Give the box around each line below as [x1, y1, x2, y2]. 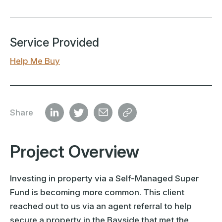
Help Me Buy [10, 55, 60, 66]
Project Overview [10, 141, 139, 162]
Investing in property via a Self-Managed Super [10, 173, 199, 183]
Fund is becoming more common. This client [10, 187, 184, 197]
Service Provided [10, 35, 99, 50]
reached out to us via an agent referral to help [10, 201, 192, 211]
